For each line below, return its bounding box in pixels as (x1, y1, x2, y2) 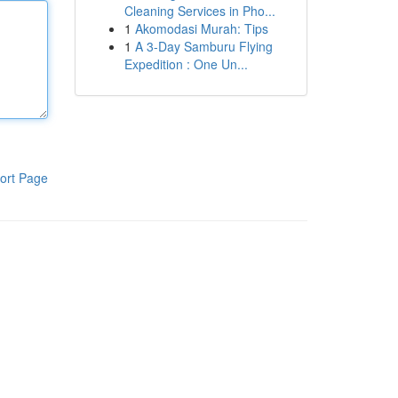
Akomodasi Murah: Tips (134, 20, 268, 37)
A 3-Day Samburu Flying (134, 37, 273, 55)
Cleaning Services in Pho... (123, 2, 275, 20)
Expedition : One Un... (123, 55, 248, 73)
